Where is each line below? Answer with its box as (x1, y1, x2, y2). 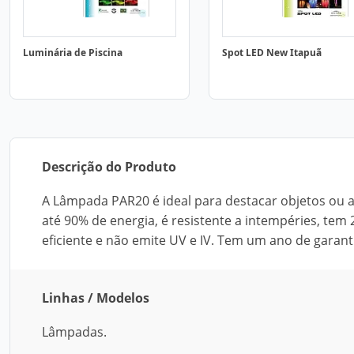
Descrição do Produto (42, 158, 176, 175)
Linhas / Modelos (42, 289, 149, 307)
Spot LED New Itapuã (222, 46, 322, 59)
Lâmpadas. (42, 323, 107, 341)
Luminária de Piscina (23, 46, 122, 59)
